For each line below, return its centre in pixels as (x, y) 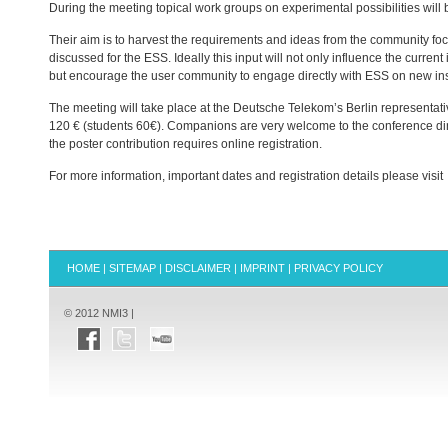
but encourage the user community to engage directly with (207, 76)
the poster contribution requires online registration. (185, 144)
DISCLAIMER (198, 268)
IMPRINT (262, 268)
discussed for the (96, 58)
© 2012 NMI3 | (99, 313)
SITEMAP (132, 268)
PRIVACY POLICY (338, 268)
